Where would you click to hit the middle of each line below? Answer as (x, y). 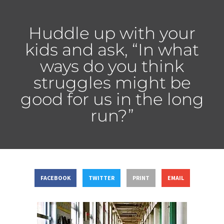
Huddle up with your (112, 33)
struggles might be (112, 82)
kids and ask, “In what (112, 49)
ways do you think (112, 66)
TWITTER (101, 178)
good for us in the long (112, 99)
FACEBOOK (55, 178)
